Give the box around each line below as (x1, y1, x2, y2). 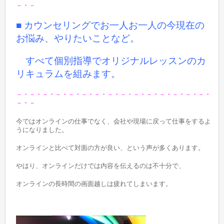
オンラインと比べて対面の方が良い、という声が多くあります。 (16, 143, 205, 151)
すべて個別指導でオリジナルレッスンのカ (16, 55, 206, 66)
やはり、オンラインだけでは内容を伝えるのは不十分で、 (16, 161, 185, 169)
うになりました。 (16, 125, 68, 133)
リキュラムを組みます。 (16, 68, 121, 79)
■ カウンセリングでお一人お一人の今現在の (16, 19, 205, 30)
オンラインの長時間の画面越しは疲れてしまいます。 (16, 180, 172, 188)
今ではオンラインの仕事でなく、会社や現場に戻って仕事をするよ (16, 117, 211, 125)
